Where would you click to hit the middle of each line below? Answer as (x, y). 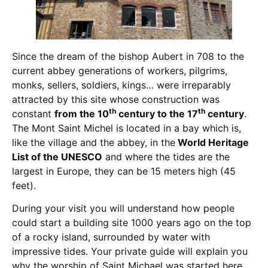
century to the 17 (157, 113)
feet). (24, 185)
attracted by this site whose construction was (116, 99)
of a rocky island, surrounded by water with (111, 237)
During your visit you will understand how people (123, 208)
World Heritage (212, 142)
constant (33, 113)
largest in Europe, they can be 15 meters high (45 (124, 171)
